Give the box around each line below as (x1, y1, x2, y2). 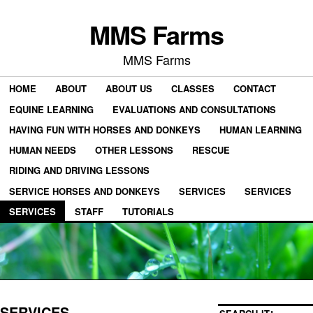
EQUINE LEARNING (9, 102, 94, 116)
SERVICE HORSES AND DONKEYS (9, 184, 160, 198)
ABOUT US (105, 82, 152, 96)
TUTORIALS (122, 204, 174, 218)
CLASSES (171, 82, 214, 96)
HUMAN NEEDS (9, 143, 76, 156)
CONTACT (233, 82, 276, 96)
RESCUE (192, 143, 230, 156)
